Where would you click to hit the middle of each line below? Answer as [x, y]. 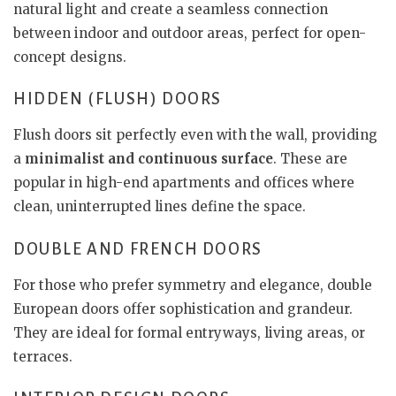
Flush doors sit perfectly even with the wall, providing [195, 135]
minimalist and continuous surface [149, 159]
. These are [310, 159]
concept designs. [70, 57]
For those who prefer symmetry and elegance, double [193, 285]
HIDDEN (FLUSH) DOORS [118, 99]
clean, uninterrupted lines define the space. [160, 206]
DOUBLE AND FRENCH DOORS [138, 249]
